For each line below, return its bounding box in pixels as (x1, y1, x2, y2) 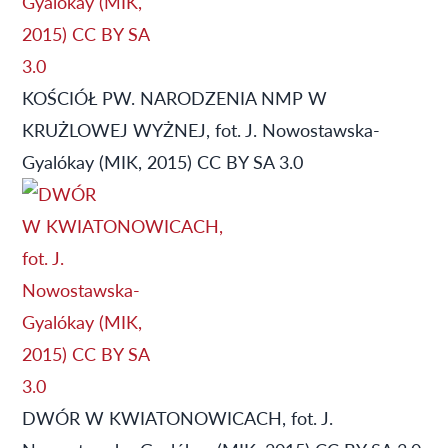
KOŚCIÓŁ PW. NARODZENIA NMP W (22, 84, 327, 110)
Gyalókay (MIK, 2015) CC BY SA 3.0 (22, 148, 303, 174)
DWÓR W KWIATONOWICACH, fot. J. (22, 404, 333, 430)
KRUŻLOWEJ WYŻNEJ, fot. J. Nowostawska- (22, 116, 380, 142)
